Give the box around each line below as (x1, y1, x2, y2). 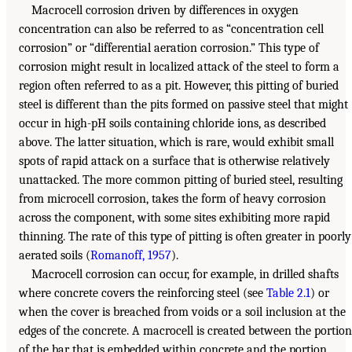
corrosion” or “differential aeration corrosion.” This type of (19, 41, 319, 56)
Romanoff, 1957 (90, 248, 171, 263)
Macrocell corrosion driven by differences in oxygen (31, 3, 299, 18)
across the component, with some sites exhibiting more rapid (19, 211, 330, 225)
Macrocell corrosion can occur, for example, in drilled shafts (31, 267, 339, 282)
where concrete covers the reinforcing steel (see (19, 286, 266, 301)
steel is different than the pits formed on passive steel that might (19, 97, 348, 112)
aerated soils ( (19, 248, 90, 263)
